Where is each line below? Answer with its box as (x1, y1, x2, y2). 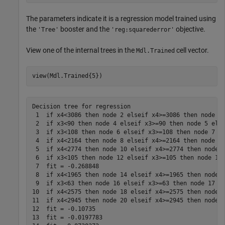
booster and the (59, 25, 111, 33)
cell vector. (175, 46, 209, 54)
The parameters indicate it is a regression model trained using (26, 14, 216, 23)
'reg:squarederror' (111, 26, 174, 33)
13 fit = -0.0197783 (32, 214, 102, 221)
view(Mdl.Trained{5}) (32, 72, 102, 80)
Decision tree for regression (32, 103, 131, 110)
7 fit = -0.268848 (32, 163, 99, 170)
